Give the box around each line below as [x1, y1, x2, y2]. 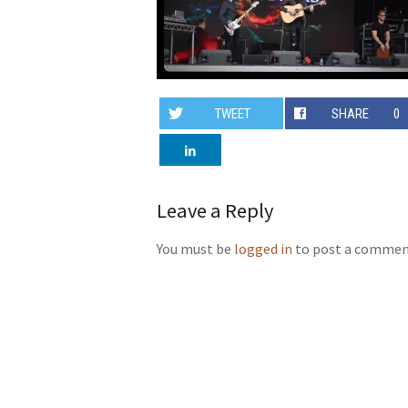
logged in [234, 240, 292, 258]
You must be [157, 240, 234, 258]
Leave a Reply [157, 198, 273, 223]
